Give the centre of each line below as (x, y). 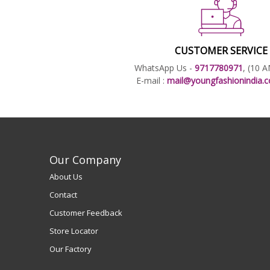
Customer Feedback (86, 213)
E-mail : (151, 80)
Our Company (85, 159)
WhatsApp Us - (164, 67)
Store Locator (74, 231)
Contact (63, 194)
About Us (66, 176)
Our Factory (71, 249)
